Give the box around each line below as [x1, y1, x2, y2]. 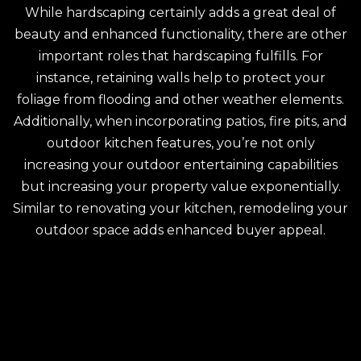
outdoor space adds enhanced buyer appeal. [35, 222, 326, 239]
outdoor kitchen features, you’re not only [46, 135, 315, 151]
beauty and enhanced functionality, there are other [14, 27, 347, 43]
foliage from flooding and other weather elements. [17, 92, 344, 108]
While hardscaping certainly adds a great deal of [25, 5, 336, 21]
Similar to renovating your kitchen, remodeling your [13, 201, 348, 217]
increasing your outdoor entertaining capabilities [23, 157, 338, 173]
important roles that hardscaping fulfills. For [38, 48, 323, 64]
